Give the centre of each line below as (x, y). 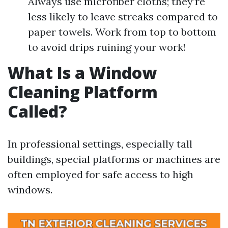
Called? (37, 111)
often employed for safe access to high (101, 174)
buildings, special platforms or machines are (114, 159)
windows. (30, 190)
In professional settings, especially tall (100, 144)
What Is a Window (82, 73)
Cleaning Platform (83, 92)
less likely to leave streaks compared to (123, 17)
